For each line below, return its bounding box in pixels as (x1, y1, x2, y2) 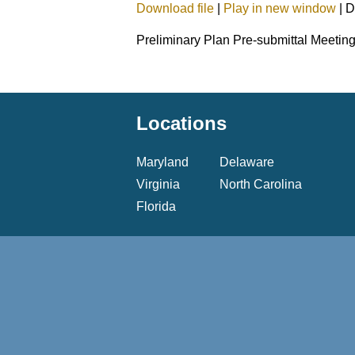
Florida (136, 199, 176, 213)
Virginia (136, 177, 180, 191)
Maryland (136, 155, 189, 169)
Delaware (219, 155, 274, 169)
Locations (136, 112, 227, 134)
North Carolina (219, 177, 302, 191)
